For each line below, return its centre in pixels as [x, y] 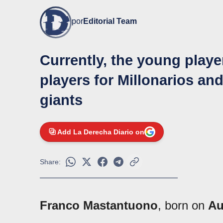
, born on [183, 206]
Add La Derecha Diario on [101, 132]
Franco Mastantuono [99, 206]
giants [61, 100]
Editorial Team [110, 21]
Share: [50, 162]
